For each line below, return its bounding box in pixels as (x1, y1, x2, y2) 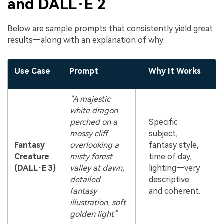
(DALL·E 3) (14, 163, 56, 173)
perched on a (69, 117, 117, 127)
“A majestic (69, 94, 110, 104)
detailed (69, 175, 100, 185)
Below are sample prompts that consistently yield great (7, 24, 213, 34)
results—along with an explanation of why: (7, 35, 165, 45)
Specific (148, 117, 178, 127)
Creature (14, 152, 49, 162)
